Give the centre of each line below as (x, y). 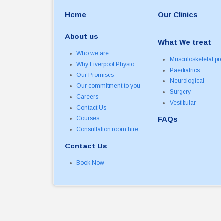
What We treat (185, 42)
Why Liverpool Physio (106, 64)
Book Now (91, 163)
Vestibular (183, 103)
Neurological (187, 81)
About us (82, 37)
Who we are (93, 54)
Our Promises (95, 75)
